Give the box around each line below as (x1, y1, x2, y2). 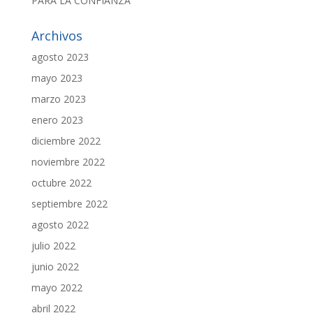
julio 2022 (31, 238, 75, 252)
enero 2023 (31, 112, 83, 126)
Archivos (31, 27, 82, 44)
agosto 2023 (31, 50, 89, 64)
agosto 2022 (31, 217, 89, 231)
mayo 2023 (31, 71, 82, 85)
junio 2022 (31, 259, 79, 273)
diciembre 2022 (31, 133, 101, 147)
